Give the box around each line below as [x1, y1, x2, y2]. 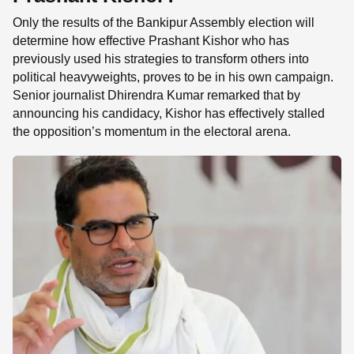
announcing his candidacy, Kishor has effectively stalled [13, 106, 325, 120]
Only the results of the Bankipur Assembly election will [13, 15, 314, 29]
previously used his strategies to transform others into [13, 51, 309, 66]
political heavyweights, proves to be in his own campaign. [13, 70, 333, 84]
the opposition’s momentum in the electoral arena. [13, 124, 291, 138]
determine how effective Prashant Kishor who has [13, 33, 289, 47]
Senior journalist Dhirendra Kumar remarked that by [13, 88, 300, 102]
